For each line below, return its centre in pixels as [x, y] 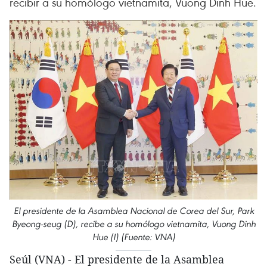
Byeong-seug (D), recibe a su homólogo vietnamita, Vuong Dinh [133, 223]
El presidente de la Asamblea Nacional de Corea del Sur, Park [133, 210]
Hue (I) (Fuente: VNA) [133, 237]
